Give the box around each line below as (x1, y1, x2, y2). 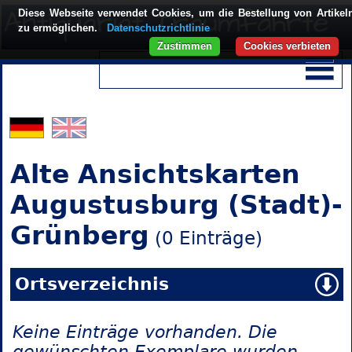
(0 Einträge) (148, 228, 262, 249)
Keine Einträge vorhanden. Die (12, 322, 277, 343)
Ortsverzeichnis (14, 274, 169, 295)
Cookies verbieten (244, 40, 331, 52)
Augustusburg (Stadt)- (9, 189, 343, 221)
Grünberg (9, 220, 149, 251)
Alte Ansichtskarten (9, 159, 300, 190)
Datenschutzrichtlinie (107, 22, 210, 34)
